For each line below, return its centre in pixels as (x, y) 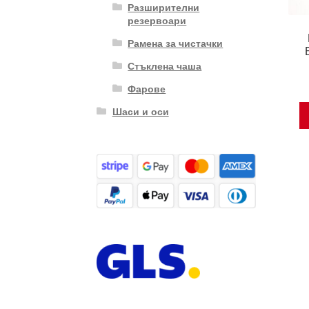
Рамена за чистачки (176, 42)
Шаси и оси (140, 111)
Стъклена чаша (165, 65)
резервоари (157, 20)
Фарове (147, 88)
